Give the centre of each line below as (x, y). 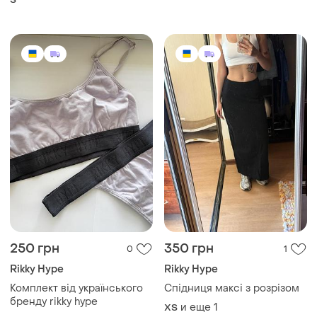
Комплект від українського (76, 289)
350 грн (189, 249)
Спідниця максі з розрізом (232, 289)
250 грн (35, 249)
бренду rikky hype (54, 302)
